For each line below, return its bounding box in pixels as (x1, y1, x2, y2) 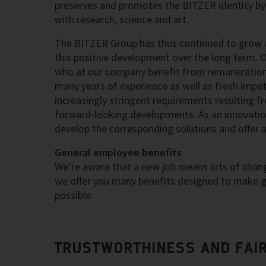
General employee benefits (55, 145, 182, 159)
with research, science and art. (55, 12, 189, 26)
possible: (55, 188, 93, 202)
